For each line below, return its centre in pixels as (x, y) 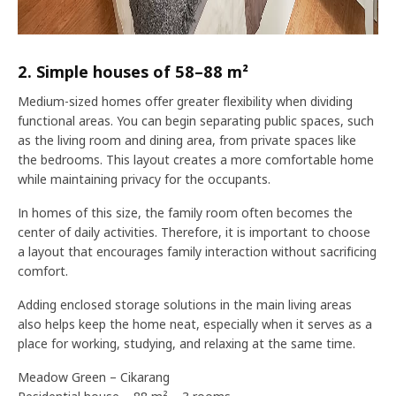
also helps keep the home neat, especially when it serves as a (195, 324)
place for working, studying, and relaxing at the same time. (187, 343)
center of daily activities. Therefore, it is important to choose (194, 232)
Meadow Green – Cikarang (94, 377)
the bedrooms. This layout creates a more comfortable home (196, 160)
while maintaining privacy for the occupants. (144, 179)
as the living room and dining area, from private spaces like (187, 140)
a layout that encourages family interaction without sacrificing (197, 251)
